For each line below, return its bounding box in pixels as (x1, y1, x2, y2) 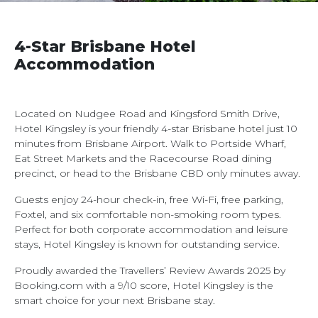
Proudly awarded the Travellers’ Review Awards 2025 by (14, 263, 285, 277)
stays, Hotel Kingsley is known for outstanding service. (14, 237, 280, 251)
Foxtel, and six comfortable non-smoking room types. (14, 207, 281, 221)
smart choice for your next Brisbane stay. (14, 293, 215, 307)
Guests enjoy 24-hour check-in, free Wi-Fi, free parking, (14, 192, 283, 206)
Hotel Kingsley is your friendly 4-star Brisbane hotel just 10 (14, 121, 297, 135)
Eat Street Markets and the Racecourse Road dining (14, 151, 272, 165)
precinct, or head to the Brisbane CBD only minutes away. (14, 166, 300, 180)
